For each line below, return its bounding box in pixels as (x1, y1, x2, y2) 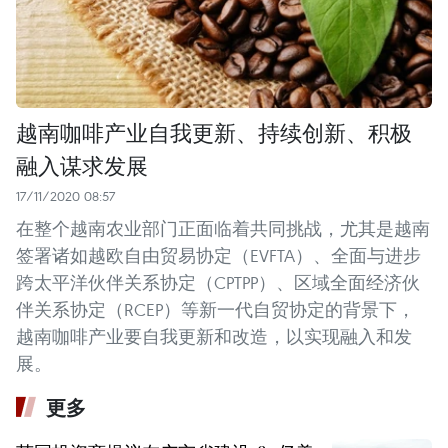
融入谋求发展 (16, 149, 148, 180)
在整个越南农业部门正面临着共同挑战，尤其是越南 (16, 216, 430, 240)
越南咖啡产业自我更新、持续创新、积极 (16, 116, 412, 147)
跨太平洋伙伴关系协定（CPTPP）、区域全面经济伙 (16, 270, 420, 294)
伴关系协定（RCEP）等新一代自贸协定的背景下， (16, 297, 415, 321)
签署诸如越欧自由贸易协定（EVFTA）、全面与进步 (16, 243, 421, 267)
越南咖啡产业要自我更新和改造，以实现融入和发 (16, 324, 412, 348)
